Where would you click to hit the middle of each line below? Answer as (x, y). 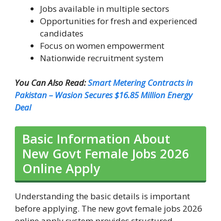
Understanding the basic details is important (102, 196)
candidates (62, 33)
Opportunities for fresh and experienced (119, 21)
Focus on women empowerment (102, 45)
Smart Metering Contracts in (140, 83)
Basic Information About (96, 138)
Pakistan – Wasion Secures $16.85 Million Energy (104, 95)
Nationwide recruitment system (102, 58)
